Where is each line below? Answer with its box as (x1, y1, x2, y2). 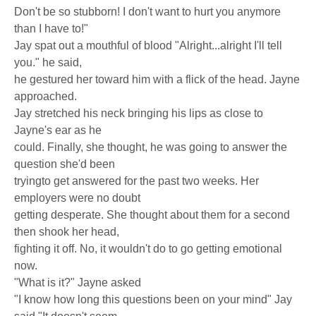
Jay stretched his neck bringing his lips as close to (14, 107, 263, 119)
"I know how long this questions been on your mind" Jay (14, 293, 292, 305)
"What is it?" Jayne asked (14, 276, 141, 288)
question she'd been (14, 158, 115, 170)
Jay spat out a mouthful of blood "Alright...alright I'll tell (14, 39, 282, 51)
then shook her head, (14, 226, 119, 238)
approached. (14, 90, 77, 102)
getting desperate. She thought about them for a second (14, 209, 290, 221)
